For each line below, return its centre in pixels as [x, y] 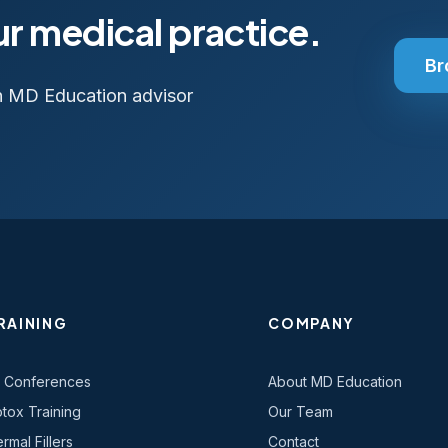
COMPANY [312, 322]
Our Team [301, 411]
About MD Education [335, 381]
